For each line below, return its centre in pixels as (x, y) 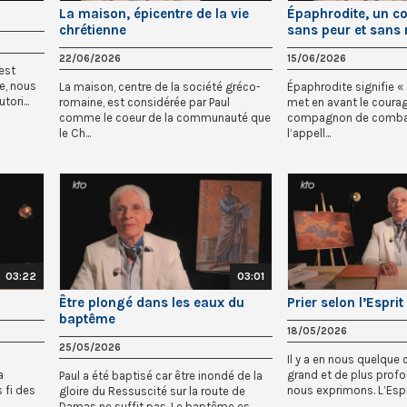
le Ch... (75, 133)
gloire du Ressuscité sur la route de (152, 392)
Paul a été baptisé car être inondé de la (161, 376)
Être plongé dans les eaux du (152, 303)
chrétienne (93, 30)
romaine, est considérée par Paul (144, 102)
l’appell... (309, 133)
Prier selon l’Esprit (345, 303)
